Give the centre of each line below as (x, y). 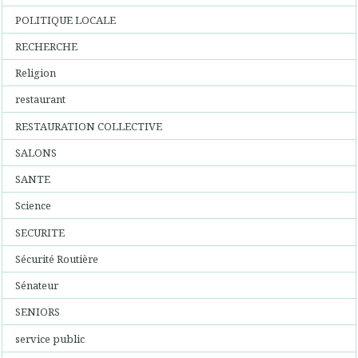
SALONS (36, 152)
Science (34, 206)
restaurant (41, 99)
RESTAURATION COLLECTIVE (89, 126)
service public (50, 338)
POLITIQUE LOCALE (66, 20)
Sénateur (37, 285)
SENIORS (38, 312)
